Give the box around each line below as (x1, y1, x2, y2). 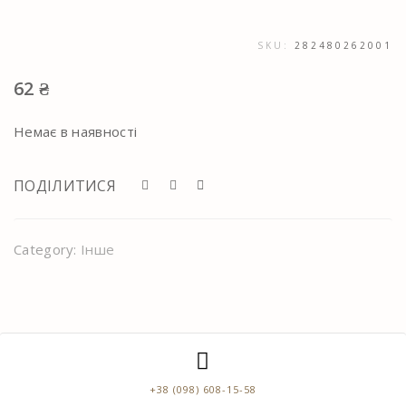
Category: (14, 240, 82, 259)
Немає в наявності (14, 122, 138, 141)
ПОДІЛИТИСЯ (14, 176, 121, 197)
